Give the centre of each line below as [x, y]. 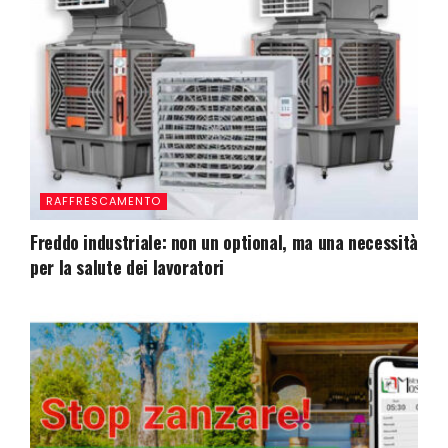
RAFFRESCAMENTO [103, 201]
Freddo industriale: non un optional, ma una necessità [224, 242]
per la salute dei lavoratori [127, 267]
